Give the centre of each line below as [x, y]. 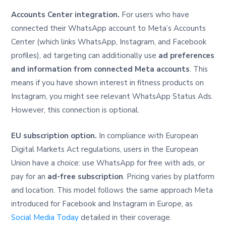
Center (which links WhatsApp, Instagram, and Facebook [109, 42]
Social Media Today [45, 217]
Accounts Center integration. [66, 14]
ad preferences [187, 55]
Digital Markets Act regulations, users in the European [105, 149]
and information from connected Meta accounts [101, 69]
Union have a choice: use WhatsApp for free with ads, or [108, 163]
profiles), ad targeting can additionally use [85, 55]
